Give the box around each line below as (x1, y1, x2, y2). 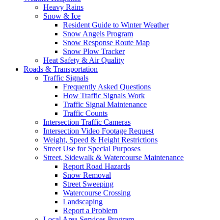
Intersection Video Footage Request (43, 126, 154, 135)
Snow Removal (63, 170, 111, 179)
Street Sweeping (63, 179, 113, 188)
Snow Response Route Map (63, 38, 150, 47)
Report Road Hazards (63, 162, 130, 170)
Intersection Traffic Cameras (43, 117, 131, 126)
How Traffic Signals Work (63, 91, 145, 100)
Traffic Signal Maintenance (63, 100, 147, 109)
